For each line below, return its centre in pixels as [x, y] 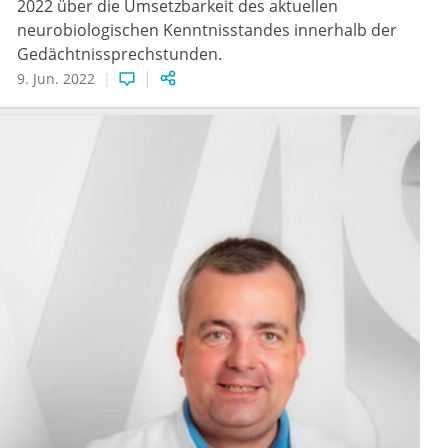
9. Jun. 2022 [56, 79]
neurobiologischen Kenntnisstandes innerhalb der [207, 30]
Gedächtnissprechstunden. [119, 54]
